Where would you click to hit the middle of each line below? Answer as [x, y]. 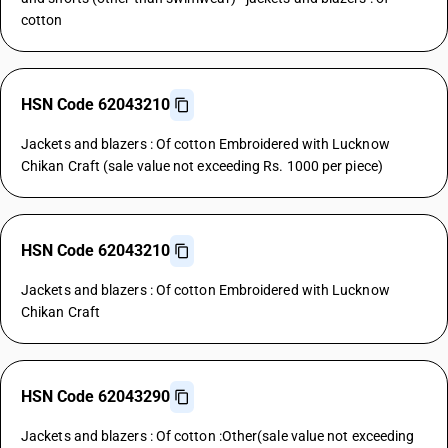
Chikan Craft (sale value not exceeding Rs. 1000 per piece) [202, 166]
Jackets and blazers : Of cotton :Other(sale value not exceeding [218, 436]
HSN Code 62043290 [95, 396]
